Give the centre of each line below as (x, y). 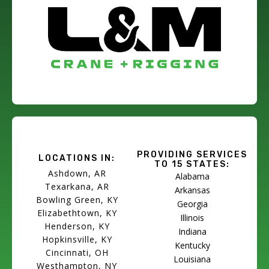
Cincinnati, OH (77, 253)
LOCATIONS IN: (77, 159)
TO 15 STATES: (192, 165)
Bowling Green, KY (77, 200)
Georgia (192, 204)
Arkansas (192, 190)
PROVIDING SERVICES (192, 155)
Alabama (192, 177)
